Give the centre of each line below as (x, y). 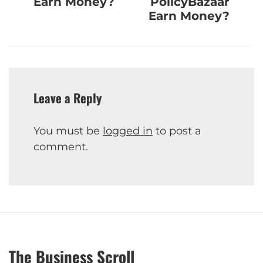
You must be (68, 131)
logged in (128, 131)
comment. (61, 147)
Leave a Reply (68, 98)
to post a (177, 131)
